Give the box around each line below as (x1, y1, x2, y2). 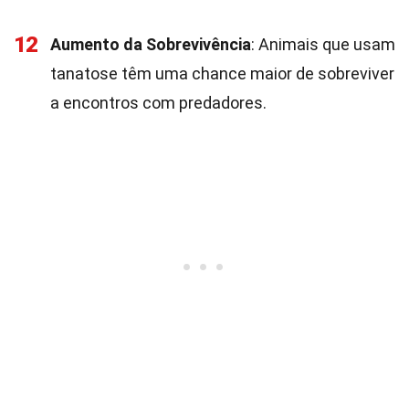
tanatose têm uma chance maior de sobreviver (50, 64, 394, 83)
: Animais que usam (251, 35, 395, 54)
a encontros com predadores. (50, 93, 267, 112)
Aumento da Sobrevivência (50, 35, 251, 54)
